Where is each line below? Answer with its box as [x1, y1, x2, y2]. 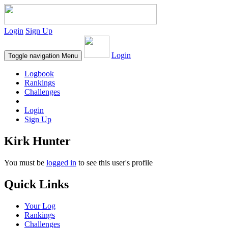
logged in [46, 158, 76, 167]
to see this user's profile [76, 158, 153, 167]
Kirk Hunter [4, 134, 71, 148]
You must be [4, 158, 46, 167]
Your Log [24, 201, 55, 210]
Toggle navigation [8, 52, 60, 60]
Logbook [24, 69, 54, 78]
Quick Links [4, 177, 69, 191]
